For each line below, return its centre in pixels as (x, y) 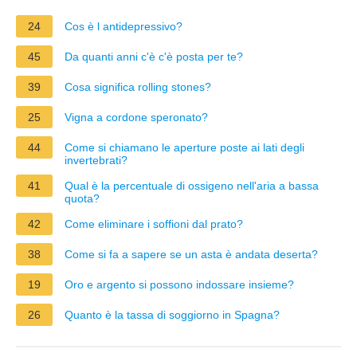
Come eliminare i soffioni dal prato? (154, 224)
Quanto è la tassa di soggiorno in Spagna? (172, 314)
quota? (82, 198)
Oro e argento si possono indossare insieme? (179, 284)
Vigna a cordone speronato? (136, 117)
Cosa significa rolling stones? (138, 86)
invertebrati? (96, 160)
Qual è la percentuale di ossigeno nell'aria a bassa (192, 185)
